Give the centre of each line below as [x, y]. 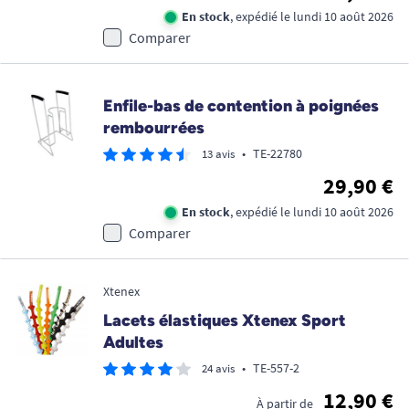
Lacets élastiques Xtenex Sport [225, 321]
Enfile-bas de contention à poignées [241, 106]
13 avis [218, 154]
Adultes [133, 343]
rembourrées [154, 128]
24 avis [218, 369]
